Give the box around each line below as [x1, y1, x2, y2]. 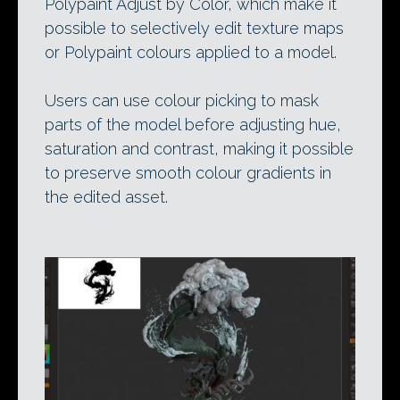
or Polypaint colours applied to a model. [45, 42, 337, 62]
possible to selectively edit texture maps [45, 18, 344, 37]
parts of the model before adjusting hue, [45, 114, 341, 134]
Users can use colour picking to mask [45, 90, 319, 110]
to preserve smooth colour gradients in [45, 162, 331, 182]
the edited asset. [45, 187, 168, 206]
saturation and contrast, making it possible [45, 138, 354, 158]
